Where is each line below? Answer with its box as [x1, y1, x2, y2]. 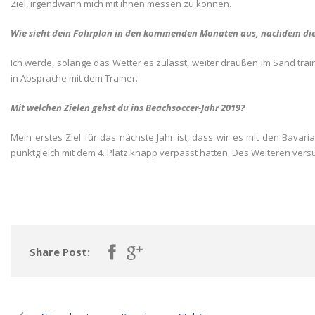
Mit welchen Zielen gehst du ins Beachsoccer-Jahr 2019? [11, 101, 245, 114]
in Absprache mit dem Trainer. [11, 72, 138, 84]
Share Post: [30, 245, 90, 259]
